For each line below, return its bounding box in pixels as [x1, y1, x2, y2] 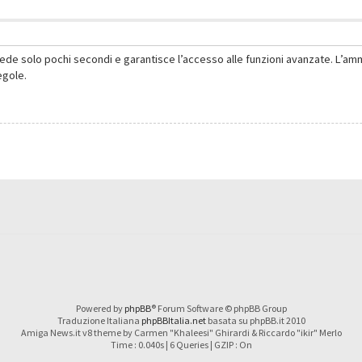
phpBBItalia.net [141, 314, 206, 326]
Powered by [75, 301, 124, 314]
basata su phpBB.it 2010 [205, 314, 305, 326]
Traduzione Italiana [57, 314, 141, 326]
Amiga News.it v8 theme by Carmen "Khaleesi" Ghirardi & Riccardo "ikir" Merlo [20, 326, 342, 339]
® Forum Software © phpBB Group [150, 301, 287, 314]
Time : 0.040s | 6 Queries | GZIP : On [110, 338, 252, 351]
